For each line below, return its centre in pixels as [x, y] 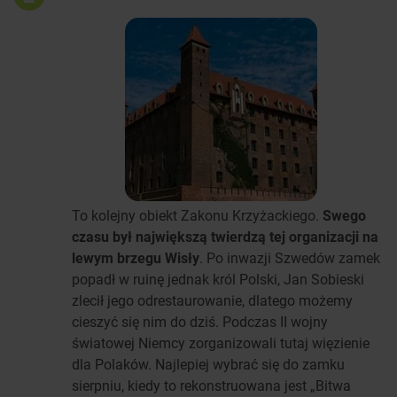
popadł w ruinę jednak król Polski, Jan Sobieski [218, 279]
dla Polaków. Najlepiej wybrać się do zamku [208, 364]
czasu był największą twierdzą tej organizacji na [225, 237]
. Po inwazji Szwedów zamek [290, 258]
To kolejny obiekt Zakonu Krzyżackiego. [197, 215]
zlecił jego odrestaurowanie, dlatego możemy [212, 300]
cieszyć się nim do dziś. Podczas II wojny [200, 322]
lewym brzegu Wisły [136, 258]
